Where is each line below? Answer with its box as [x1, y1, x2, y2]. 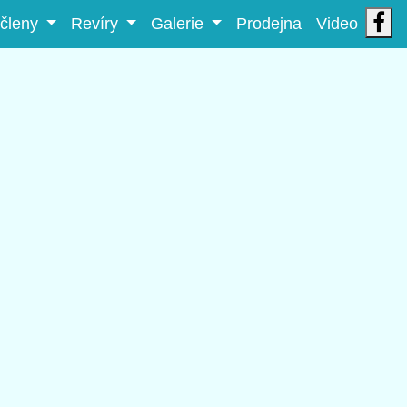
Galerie [150, 15, 208, 33]
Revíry [70, 15, 123, 33]
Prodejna [236, 15, 302, 33]
